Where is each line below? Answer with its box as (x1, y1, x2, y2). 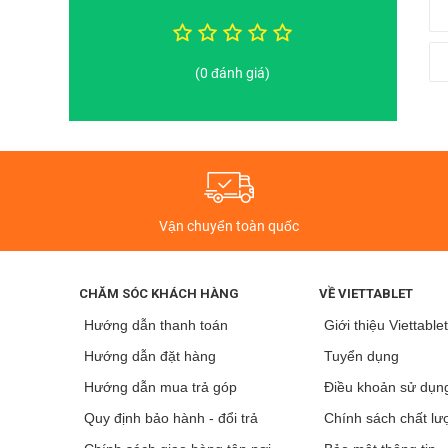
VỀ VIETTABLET (319, 285, 414, 301)
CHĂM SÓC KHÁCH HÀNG (79, 285, 240, 301)
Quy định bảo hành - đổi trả (84, 409, 259, 426)
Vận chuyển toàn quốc (158, 217, 299, 234)
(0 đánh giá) (195, 64, 271, 81)
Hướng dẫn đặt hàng (84, 347, 217, 364)
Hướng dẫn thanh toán (84, 316, 229, 333)
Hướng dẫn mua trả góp (84, 378, 238, 395)
